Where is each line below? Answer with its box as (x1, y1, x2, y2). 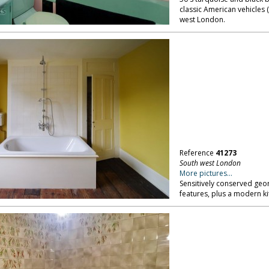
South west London (179, 158, 241, 168)
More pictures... (179, 168, 232, 178)
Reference (179, 148, 216, 158)
